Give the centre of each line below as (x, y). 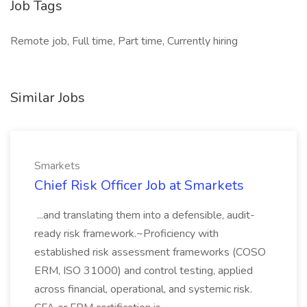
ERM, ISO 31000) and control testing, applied (144, 271)
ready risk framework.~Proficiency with (126, 234)
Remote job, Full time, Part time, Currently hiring (124, 41)
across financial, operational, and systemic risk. (143, 289)
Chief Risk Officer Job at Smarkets (139, 185)
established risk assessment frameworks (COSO (150, 252)
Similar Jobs (48, 98)
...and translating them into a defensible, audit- (145, 215)
